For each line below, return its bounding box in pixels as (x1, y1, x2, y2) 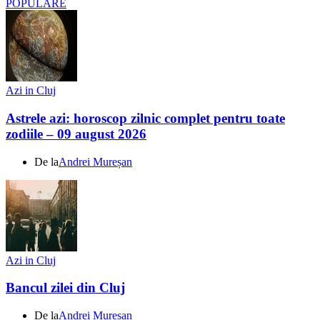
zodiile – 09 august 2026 (6, 126, 146, 141)
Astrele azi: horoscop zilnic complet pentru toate (6, 110, 285, 126)
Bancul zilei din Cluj (6, 280, 125, 296)
